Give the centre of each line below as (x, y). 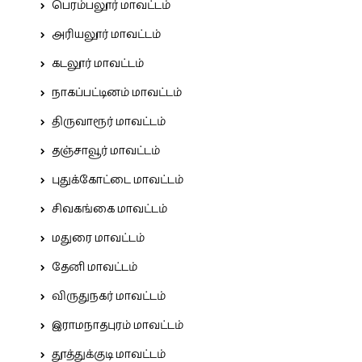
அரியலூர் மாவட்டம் (106, 35)
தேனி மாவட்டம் (95, 267)
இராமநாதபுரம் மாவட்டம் (118, 326)
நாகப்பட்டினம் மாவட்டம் (117, 93)
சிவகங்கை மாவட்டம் (109, 209)
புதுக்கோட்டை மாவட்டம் (118, 180)
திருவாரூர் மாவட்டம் (109, 122)
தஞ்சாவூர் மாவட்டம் (106, 151)
